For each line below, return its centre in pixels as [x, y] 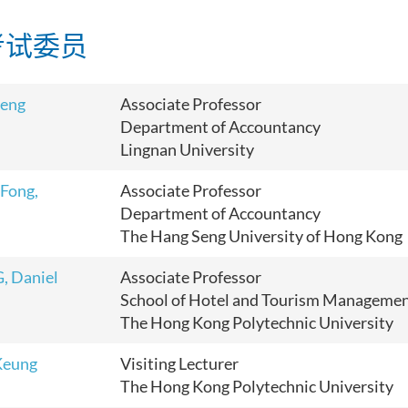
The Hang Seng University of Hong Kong [261, 236]
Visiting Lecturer [179, 363]
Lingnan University [187, 149]
